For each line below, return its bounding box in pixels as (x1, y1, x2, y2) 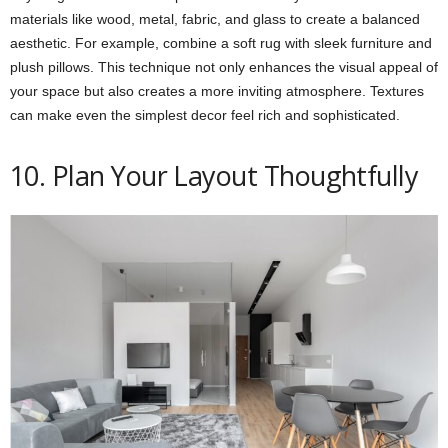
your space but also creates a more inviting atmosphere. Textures (10, 82, 424, 99)
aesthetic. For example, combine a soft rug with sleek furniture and (10, 34, 432, 51)
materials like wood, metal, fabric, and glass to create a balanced (10, 10, 420, 27)
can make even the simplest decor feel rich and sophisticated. (10, 106, 400, 123)
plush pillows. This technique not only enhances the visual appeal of (10, 58, 438, 75)
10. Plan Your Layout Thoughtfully (10, 156, 419, 194)
